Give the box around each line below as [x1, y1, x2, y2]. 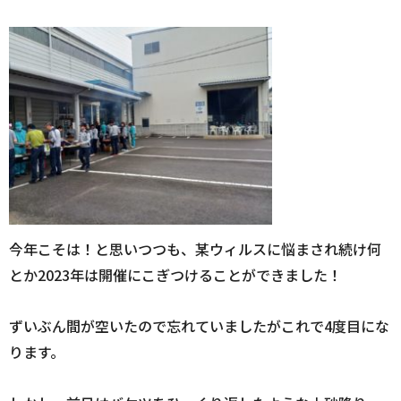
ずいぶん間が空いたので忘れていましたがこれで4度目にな [9, 315, 389, 337]
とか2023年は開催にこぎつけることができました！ [9, 264, 342, 286]
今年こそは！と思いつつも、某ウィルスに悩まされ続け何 [9, 238, 381, 260]
